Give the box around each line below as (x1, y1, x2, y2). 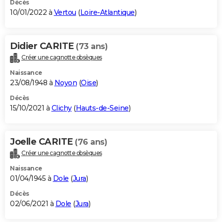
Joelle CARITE (10, 136, 75, 148)
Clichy (51, 104, 72, 113)
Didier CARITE (10, 41, 76, 52)
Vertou (54, 8, 76, 17)
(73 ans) (76, 42, 108, 52)
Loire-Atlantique (80, 8, 135, 17)
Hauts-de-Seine (75, 104, 129, 113)
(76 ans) (75, 137, 107, 147)
